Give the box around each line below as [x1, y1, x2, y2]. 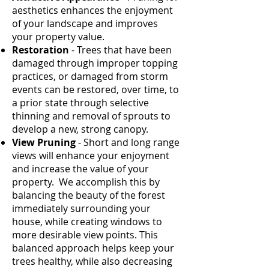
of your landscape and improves [12, 17, 158, 30]
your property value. [12, 30, 104, 43]
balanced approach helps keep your [12, 241, 174, 255]
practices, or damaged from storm [12, 70, 168, 83]
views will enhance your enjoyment [12, 149, 169, 162]
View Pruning [12, 136, 76, 149]
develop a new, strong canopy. [12, 122, 148, 136]
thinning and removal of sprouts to [12, 109, 171, 122]
